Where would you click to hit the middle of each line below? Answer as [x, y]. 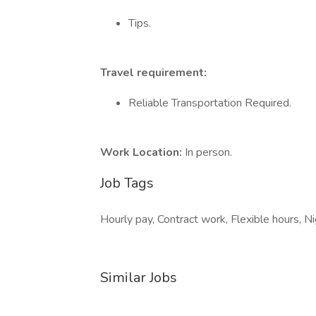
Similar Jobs [139, 278]
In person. [208, 152]
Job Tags [127, 183]
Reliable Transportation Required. [210, 103]
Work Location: [142, 152]
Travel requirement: [153, 73]
